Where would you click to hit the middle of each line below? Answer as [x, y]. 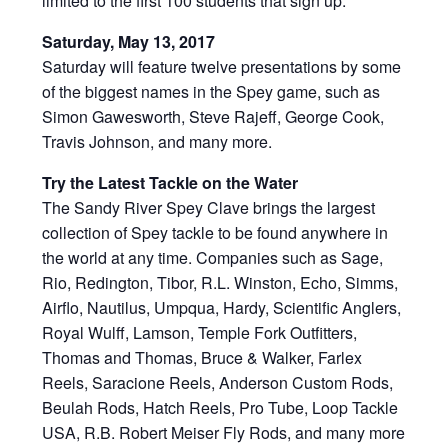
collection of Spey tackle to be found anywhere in [215, 232]
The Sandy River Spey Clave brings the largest [209, 207]
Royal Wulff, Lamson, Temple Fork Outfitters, [200, 332]
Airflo [61, 307]
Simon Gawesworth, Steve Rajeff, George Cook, [213, 116]
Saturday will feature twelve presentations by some [222, 66]
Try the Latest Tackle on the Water [170, 182]
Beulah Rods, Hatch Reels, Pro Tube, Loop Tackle [220, 407]
